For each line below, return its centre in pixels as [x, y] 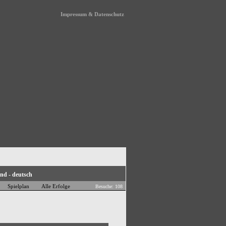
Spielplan [18, 186]
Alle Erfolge [56, 186]
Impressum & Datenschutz [93, 14]
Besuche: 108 [110, 186]
